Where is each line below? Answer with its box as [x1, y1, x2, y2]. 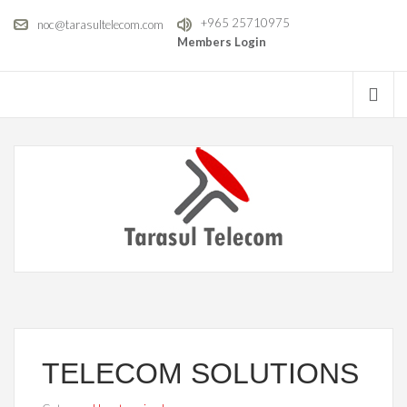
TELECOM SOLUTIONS [42, 357, 359, 391]
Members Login [177, 34, 266, 49]
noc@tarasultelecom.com [37, 16, 164, 32]
